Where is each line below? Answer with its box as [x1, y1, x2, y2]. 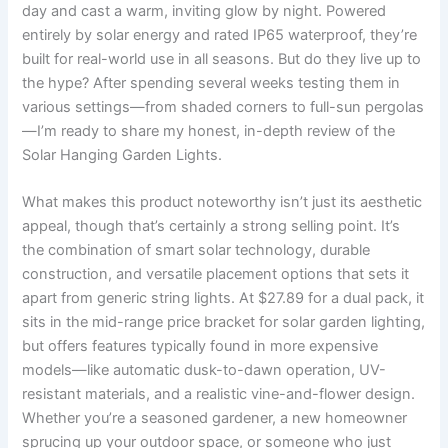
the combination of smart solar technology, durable [22, 241, 371, 260]
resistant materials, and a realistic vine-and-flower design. [22, 385, 416, 404]
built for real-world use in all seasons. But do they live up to [22, 49, 422, 68]
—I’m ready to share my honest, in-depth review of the [22, 121, 396, 140]
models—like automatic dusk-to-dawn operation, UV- [22, 361, 387, 380]
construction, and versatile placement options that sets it [22, 265, 410, 284]
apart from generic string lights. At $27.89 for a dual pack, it [22, 289, 425, 308]
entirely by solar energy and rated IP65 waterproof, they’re [22, 25, 418, 44]
